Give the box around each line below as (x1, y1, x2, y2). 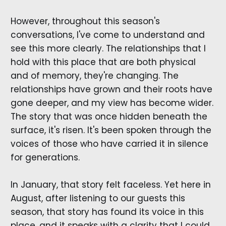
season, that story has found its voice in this (10, 205, 204, 218)
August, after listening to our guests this (10, 192, 185, 204)
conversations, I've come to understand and (10, 28, 205, 41)
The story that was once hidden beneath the (10, 110, 207, 123)
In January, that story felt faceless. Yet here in (10, 178, 211, 191)
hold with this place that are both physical (10, 55, 196, 68)
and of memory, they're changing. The (10, 69, 179, 82)
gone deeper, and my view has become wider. (10, 96, 213, 109)
